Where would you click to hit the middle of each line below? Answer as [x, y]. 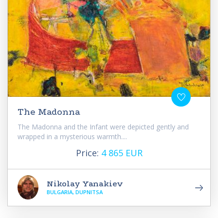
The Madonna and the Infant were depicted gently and [103, 127]
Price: [88, 153]
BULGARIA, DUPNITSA [75, 192]
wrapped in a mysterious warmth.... [72, 136]
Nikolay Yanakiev [85, 183]
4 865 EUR [122, 153]
